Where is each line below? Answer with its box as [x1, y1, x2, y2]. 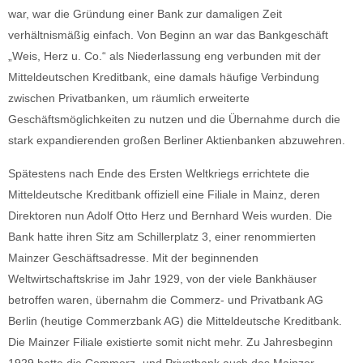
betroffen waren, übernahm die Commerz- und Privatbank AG [8, 293, 323, 306]
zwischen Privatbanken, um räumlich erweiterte [8, 92, 250, 105]
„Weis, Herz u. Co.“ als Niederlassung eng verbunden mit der [8, 49, 321, 63]
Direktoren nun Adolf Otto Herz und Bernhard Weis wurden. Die [8, 208, 332, 222]
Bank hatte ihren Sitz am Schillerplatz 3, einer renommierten [8, 229, 316, 243]
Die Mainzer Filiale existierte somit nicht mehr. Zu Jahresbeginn [8, 335, 333, 348]
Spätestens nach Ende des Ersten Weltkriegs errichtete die [8, 166, 310, 180]
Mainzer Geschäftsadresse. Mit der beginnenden [8, 250, 258, 264]
